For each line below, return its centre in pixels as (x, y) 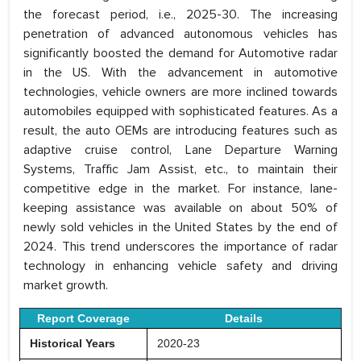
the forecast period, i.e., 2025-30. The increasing (180, 15)
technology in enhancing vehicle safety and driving (180, 266)
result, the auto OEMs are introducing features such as (180, 131)
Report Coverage (83, 319)
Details (244, 319)
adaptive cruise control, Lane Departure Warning (180, 150)
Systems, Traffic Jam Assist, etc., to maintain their (180, 170)
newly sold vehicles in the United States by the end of (180, 228)
